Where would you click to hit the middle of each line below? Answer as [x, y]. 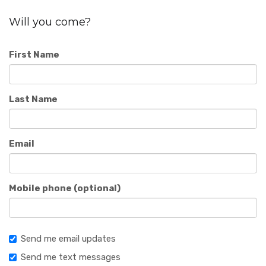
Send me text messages [71, 257]
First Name [34, 55]
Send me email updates [68, 239]
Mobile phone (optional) [65, 188]
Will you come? [50, 22]
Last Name [33, 99]
